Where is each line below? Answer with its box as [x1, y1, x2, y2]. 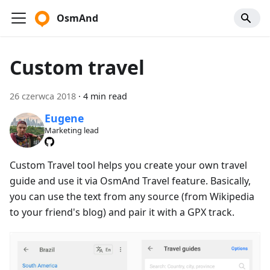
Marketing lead [44, 125, 99, 136]
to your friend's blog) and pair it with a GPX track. [10, 205, 234, 219]
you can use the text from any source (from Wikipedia [10, 189, 254, 203]
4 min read [83, 90, 127, 102]
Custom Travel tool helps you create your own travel [10, 158, 247, 172]
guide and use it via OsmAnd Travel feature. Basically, [10, 174, 251, 187]
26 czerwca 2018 [10, 90, 76, 102]
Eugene [44, 111, 84, 126]
